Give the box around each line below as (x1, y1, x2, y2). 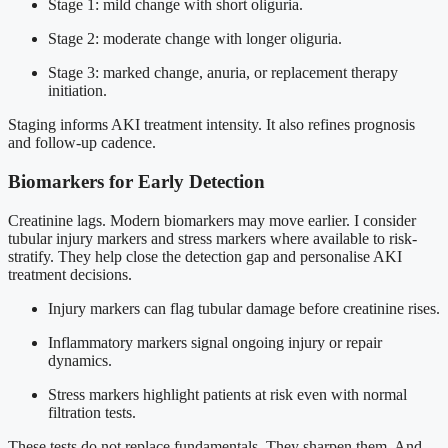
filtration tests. (48, 403, 136, 421)
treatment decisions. (8, 265, 132, 283)
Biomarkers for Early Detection (8, 170, 265, 192)
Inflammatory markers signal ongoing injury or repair (48, 333, 382, 351)
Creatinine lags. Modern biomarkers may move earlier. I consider (8, 211, 416, 229)
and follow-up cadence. (8, 134, 156, 152)
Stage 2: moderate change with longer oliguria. (48, 30, 342, 48)
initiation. (48, 82, 107, 100)
